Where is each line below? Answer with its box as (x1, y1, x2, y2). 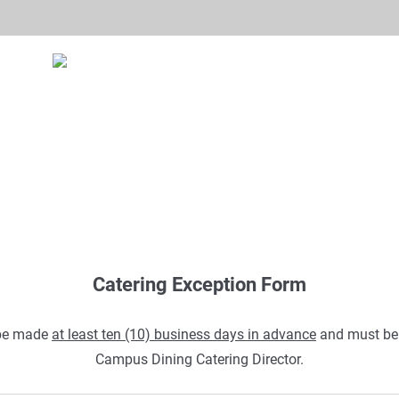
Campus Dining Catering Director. (95, 351, 304, 368)
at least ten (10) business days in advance (52, 326, 316, 343)
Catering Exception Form (93, 273, 306, 296)
